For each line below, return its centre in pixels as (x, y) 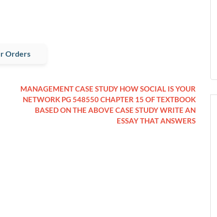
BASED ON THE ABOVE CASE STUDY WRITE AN (115, 110)
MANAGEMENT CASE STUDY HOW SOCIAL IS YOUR (108, 89)
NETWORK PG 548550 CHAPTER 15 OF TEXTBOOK (109, 100)
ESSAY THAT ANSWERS (156, 121)
